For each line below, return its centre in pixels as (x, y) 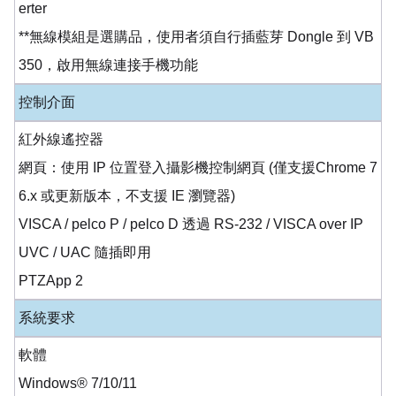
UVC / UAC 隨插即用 (85, 252)
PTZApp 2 (51, 280)
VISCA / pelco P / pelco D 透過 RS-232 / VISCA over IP (191, 224)
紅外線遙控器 (61, 139)
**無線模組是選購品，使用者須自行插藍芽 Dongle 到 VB (196, 36)
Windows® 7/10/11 (78, 383)
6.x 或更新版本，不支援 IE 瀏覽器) (127, 195)
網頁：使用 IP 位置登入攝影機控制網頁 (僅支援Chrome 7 (198, 167)
